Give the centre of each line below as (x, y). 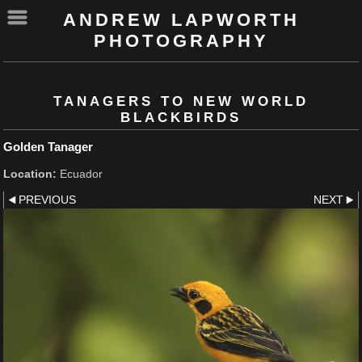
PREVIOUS (47, 200)
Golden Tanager (48, 147)
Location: (30, 175)
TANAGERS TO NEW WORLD (181, 102)
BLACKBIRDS (181, 118)
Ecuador (80, 175)
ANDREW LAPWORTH (181, 20)
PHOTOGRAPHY (181, 41)
